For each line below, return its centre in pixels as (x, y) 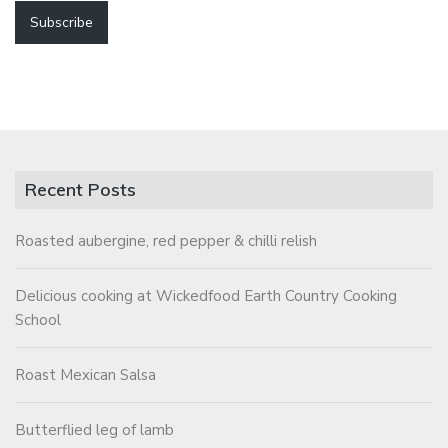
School (38, 320)
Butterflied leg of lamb (94, 430)
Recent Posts (80, 190)
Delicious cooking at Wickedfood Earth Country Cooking (206, 296)
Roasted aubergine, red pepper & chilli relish (166, 241)
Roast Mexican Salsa (85, 375)
